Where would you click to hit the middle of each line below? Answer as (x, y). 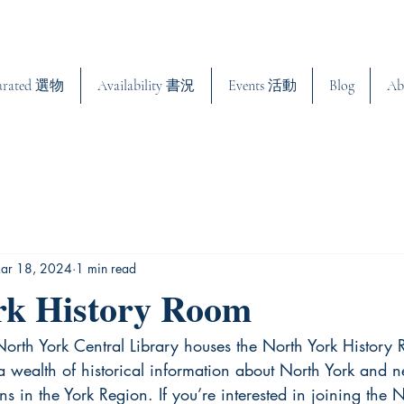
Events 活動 (262, 85)
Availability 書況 (146, 85)
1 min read (106, 269)
